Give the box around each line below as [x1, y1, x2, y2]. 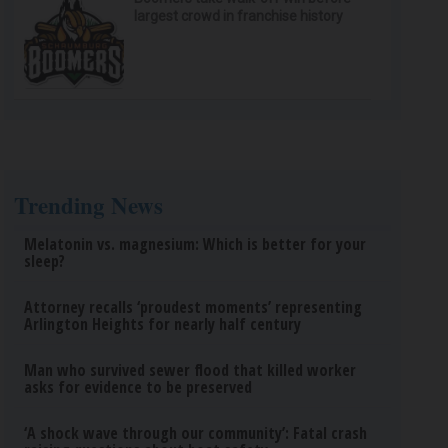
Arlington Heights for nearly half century [24, 313, 302, 335]
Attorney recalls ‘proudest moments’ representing [24, 296, 363, 318]
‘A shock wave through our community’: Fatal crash [24, 422, 368, 444]
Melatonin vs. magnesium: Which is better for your [24, 233, 367, 255]
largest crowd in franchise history [134, 8, 344, 24]
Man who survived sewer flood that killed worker [24, 359, 357, 381]
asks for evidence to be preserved [24, 376, 253, 398]
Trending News [14, 188, 164, 222]
